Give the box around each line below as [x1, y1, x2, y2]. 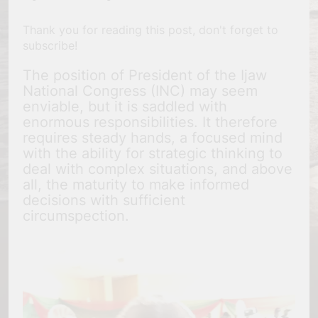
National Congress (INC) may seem [23, 82, 258, 100]
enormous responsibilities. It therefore [23, 114, 278, 131]
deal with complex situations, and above [23, 160, 292, 178]
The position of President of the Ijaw [23, 67, 267, 84]
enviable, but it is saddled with [23, 98, 227, 116]
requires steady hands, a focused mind [23, 129, 283, 147]
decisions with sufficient [23, 192, 185, 209]
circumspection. [23, 207, 129, 225]
